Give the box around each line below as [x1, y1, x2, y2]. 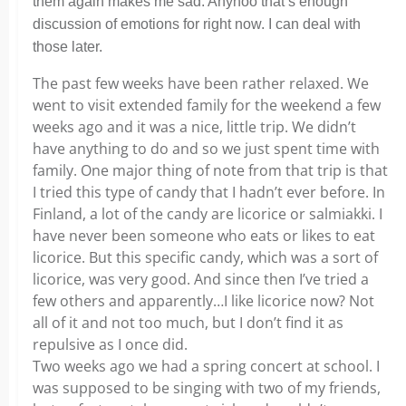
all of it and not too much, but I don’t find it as [33, 313, 343, 333]
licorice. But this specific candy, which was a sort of [33, 247, 378, 267]
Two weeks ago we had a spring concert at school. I [33, 356, 380, 376]
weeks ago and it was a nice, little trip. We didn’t [33, 117, 356, 137]
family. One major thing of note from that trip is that [33, 160, 388, 180]
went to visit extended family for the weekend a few [33, 95, 381, 115]
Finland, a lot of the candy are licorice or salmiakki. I [33, 204, 382, 224]
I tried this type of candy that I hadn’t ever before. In [33, 182, 385, 202]
